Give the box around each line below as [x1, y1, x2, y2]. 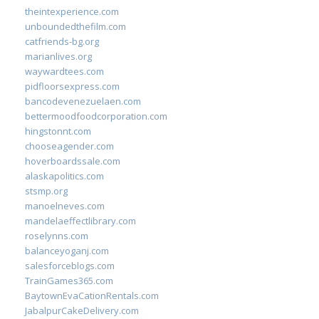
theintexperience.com [25, 5, 119, 18]
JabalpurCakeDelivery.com [25, 304, 139, 317]
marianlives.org [25, 50, 92, 63]
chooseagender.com [25, 140, 114, 152]
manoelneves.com [25, 199, 105, 212]
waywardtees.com [25, 65, 104, 78]
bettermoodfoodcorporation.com [25, 110, 167, 122]
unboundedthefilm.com [25, 20, 126, 33]
